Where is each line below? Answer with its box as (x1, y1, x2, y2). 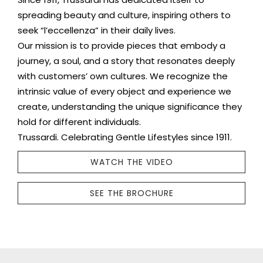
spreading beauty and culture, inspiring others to (18, 9, 231, 22)
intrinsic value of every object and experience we (18, 85, 231, 98)
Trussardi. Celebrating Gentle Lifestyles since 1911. (18, 131, 232, 144)
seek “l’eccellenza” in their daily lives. (18, 24, 176, 37)
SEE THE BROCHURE (89, 187, 174, 200)
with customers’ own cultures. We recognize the (18, 70, 228, 83)
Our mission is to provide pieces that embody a (18, 39, 225, 52)
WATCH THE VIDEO (90, 156, 173, 168)
